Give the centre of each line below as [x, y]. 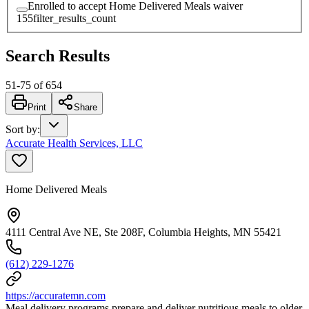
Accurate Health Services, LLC [74, 143]
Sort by [21, 129]
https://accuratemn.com [56, 295]
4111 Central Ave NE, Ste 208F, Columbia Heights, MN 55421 [143, 232]
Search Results [58, 56]
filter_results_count [74, 18]
